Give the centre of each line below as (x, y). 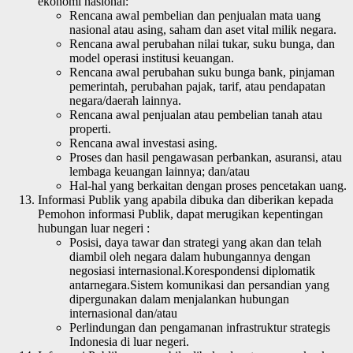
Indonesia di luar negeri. (129, 341)
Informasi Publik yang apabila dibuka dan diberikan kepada (186, 199)
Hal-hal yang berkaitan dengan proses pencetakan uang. (208, 185)
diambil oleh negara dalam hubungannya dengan (190, 256)
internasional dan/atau (123, 313)
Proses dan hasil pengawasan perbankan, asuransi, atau (206, 157)
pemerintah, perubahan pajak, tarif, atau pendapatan (197, 86)
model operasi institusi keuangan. (152, 58)
